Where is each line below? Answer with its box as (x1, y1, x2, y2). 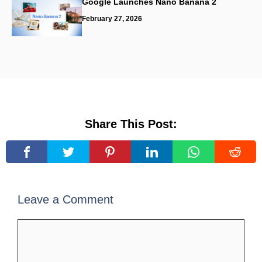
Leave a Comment (18, 193, 113, 206)
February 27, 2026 (82, 15, 142, 23)
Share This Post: (85, 118, 177, 130)
